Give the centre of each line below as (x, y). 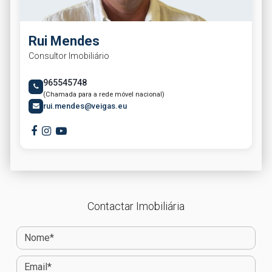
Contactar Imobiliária (136, 206)
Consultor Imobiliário (69, 56)
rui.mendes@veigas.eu (85, 106)
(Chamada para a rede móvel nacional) (104, 94)
